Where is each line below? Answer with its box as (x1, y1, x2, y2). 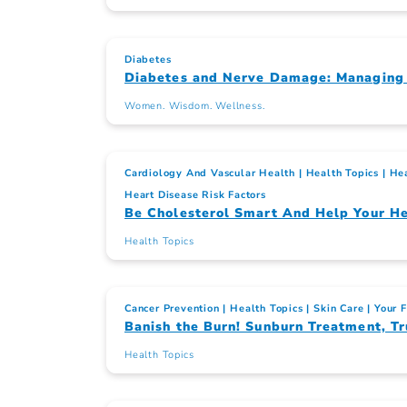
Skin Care (313, 302, 364, 316)
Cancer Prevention (124, 302, 220, 316)
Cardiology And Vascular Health (124, 166, 296, 181)
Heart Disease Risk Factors (124, 188, 266, 203)
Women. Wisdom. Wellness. (124, 99, 265, 114)
